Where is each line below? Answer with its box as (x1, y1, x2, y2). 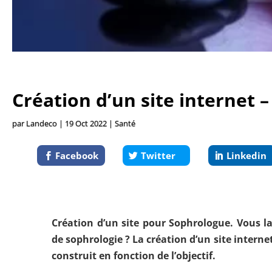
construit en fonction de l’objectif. (52, 248, 216, 262)
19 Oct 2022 (65, 118, 107, 129)
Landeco (26, 118, 57, 129)
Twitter (140, 149, 175, 161)
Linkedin (226, 149, 267, 161)
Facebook (55, 149, 99, 161)
